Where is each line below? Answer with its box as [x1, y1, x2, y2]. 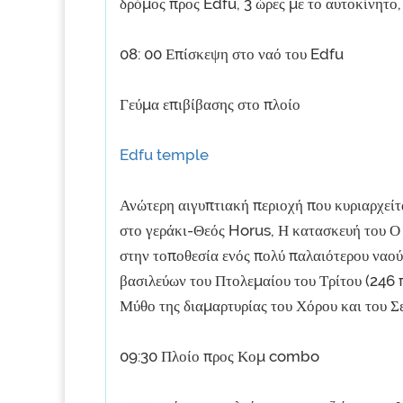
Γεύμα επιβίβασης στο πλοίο [120, 95, 300, 113]
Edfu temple [120, 146, 209, 164]
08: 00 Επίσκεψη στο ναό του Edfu [120, 45, 344, 63]
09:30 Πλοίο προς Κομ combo [120, 347, 319, 365]
